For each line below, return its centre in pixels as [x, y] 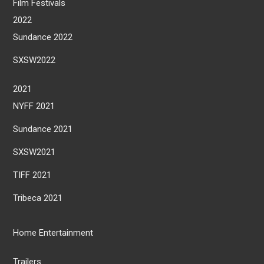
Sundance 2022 [43, 37]
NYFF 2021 [34, 106]
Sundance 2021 [43, 129]
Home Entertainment [53, 232]
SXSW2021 [34, 152]
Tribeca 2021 [38, 198]
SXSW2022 [34, 60]
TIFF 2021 [32, 175]
